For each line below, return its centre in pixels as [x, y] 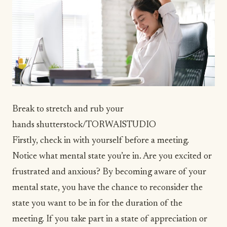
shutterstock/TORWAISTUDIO [96, 125]
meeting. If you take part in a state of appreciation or [110, 220]
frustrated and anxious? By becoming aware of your [109, 173]
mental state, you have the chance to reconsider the [107, 188]
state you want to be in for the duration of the [97, 204]
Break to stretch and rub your [68, 110]
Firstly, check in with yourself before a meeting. [101, 141]
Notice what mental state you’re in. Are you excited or [112, 157]
